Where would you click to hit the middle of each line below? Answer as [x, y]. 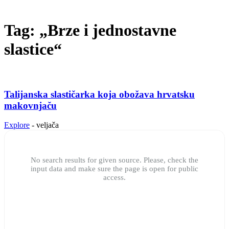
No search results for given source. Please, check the [114, 160]
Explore [17, 125]
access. [114, 178]
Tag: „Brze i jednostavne [90, 30]
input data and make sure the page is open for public [114, 169]
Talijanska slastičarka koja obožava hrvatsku [99, 94]
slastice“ [33, 49]
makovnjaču [30, 105]
